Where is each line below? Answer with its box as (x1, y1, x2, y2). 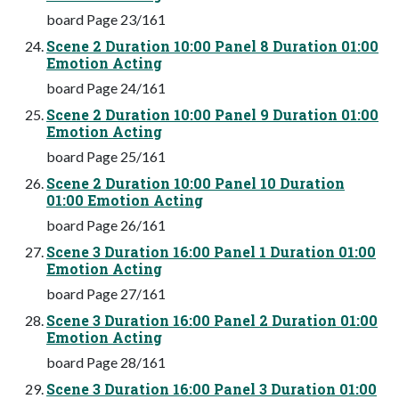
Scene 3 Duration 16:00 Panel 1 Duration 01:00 (46, 241, 376, 261)
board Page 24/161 (46, 78, 166, 96)
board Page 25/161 (46, 147, 166, 165)
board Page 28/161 (46, 353, 166, 370)
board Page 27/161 (46, 284, 166, 302)
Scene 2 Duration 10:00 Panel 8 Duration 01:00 (46, 36, 379, 55)
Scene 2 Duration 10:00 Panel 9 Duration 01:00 (46, 104, 379, 124)
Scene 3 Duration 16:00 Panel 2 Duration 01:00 (46, 310, 378, 330)
